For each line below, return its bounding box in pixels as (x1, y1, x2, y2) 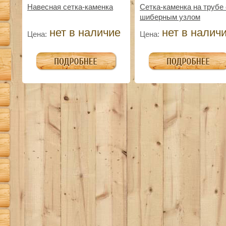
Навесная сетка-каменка (27, 3, 113, 12)
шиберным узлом (140, 13, 200, 22)
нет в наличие (49, 26, 121, 39)
